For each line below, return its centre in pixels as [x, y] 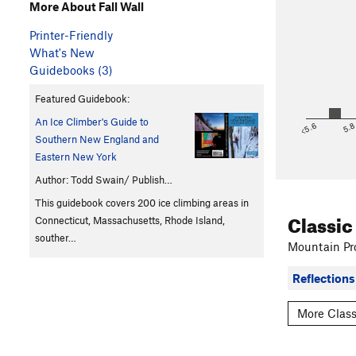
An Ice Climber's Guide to [92, 122]
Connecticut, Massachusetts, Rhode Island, [130, 221]
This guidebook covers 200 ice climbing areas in [142, 203]
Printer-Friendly [71, 35]
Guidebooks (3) [71, 70]
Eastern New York [76, 157]
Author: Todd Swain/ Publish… [104, 180]
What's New [62, 53]
